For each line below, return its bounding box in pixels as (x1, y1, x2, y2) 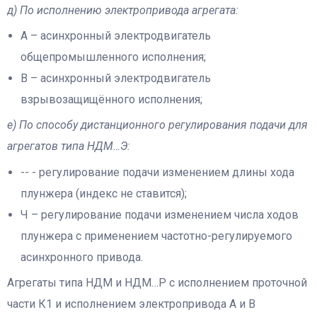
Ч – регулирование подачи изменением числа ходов (21, 207, 299, 221)
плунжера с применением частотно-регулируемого (21, 229, 293, 243)
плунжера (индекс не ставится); (21, 186, 188, 200)
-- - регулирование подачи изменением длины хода (21, 165, 295, 179)
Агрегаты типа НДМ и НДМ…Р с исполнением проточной (7, 276, 307, 290)
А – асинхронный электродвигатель (21, 29, 212, 43)
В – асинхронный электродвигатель (21, 71, 212, 86)
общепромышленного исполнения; (21, 50, 207, 64)
